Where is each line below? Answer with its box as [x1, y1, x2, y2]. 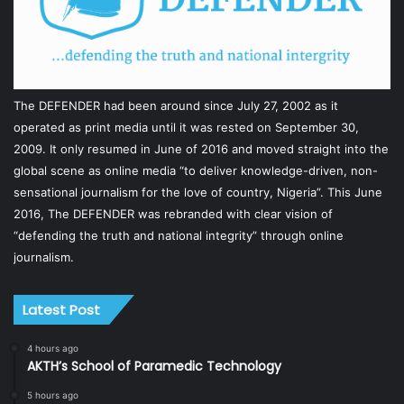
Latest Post [23, 300, 100, 320]
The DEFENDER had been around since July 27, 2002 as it [14, 98, 338, 114]
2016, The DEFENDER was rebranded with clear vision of [14, 207, 333, 222]
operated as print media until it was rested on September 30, [14, 120, 359, 135]
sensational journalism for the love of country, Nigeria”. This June [14, 185, 382, 200]
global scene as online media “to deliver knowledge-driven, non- [14, 163, 378, 179]
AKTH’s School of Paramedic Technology [27, 357, 281, 376]
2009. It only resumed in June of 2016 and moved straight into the [14, 142, 389, 157]
